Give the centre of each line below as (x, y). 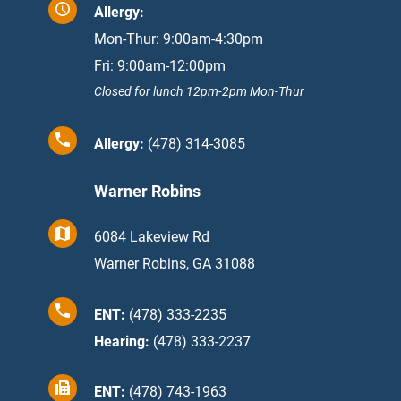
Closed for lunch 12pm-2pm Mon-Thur (199, 92)
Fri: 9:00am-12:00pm (160, 66)
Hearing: (122, 341)
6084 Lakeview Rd (152, 237)
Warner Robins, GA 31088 (175, 264)
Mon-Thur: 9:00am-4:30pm (179, 39)
